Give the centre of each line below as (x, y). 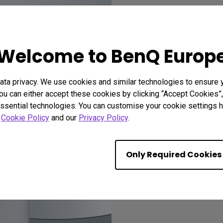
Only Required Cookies (174, 154)
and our (64, 117)
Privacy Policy (103, 117)
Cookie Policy (25, 117)
